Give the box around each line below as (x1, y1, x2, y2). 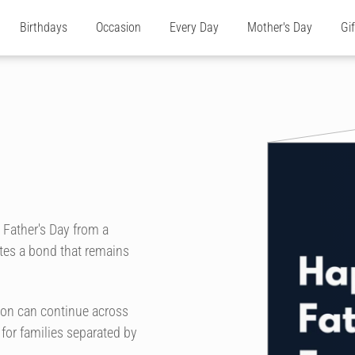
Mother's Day (247, 20, 312, 35)
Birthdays (20, 20, 67, 35)
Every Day (170, 20, 219, 35)
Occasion (96, 20, 141, 35)
